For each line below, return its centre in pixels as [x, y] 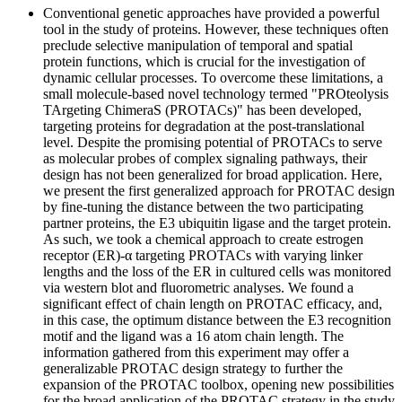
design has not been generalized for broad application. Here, [213, 175]
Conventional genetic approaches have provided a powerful [211, 13]
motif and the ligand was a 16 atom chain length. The [193, 336]
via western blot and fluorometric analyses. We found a [198, 288]
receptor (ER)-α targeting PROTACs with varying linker [203, 255]
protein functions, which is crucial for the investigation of [204, 61]
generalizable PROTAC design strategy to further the [193, 368]
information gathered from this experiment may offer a [196, 352]
